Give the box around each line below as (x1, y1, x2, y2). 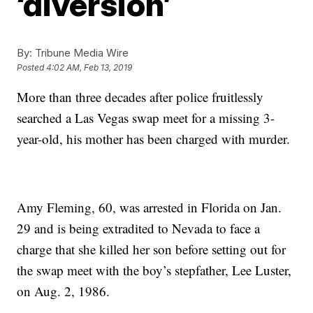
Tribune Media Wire (32, 45, 129, 59)
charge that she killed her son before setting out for (17, 240, 286, 258)
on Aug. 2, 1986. (17, 282, 110, 300)
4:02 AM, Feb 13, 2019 (46, 61, 133, 73)
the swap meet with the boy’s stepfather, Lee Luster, (17, 261, 292, 279)
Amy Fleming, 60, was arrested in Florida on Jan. (17, 198, 282, 216)
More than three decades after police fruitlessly (17, 87, 264, 105)
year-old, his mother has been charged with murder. (17, 129, 291, 147)
